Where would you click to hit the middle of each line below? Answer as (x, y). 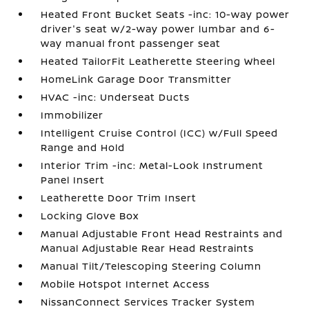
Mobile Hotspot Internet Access (126, 284)
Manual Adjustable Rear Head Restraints (148, 248)
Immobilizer (72, 115)
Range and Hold (83, 147)
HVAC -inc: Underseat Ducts (116, 97)
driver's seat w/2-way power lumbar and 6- (158, 29)
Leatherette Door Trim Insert (119, 198)
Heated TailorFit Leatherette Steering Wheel (158, 61)
